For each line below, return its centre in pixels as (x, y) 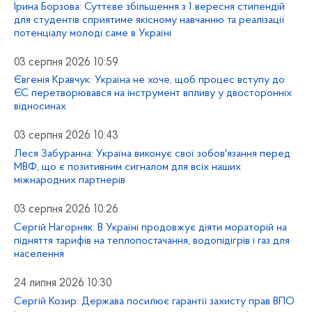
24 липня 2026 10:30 (63, 283)
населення (39, 254)
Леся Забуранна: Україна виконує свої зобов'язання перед (152, 154)
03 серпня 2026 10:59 (66, 62)
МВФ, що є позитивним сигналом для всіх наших (127, 167)
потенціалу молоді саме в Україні (93, 33)
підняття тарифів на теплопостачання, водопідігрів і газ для (152, 241)
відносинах (40, 107)
